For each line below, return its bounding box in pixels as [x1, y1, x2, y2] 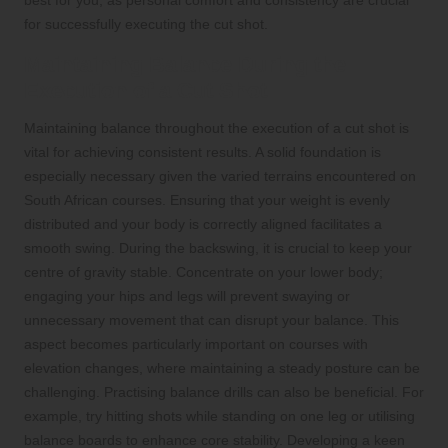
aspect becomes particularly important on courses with [24, 335, 368, 352]
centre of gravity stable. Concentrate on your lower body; [24, 263, 383, 280]
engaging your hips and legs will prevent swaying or [24, 287, 350, 304]
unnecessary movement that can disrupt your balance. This [24, 311, 399, 328]
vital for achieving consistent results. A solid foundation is [24, 143, 381, 160]
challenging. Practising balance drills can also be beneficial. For [24, 383, 424, 400]
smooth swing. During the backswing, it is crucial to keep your [24, 239, 412, 256]
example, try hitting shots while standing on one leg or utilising [24, 407, 415, 424]
